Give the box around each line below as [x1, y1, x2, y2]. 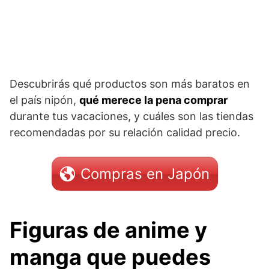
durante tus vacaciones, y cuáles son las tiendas [10, 110, 253, 123]
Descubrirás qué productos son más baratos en [10, 77, 250, 91]
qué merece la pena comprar [79, 94, 228, 107]
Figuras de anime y [10, 217, 207, 244]
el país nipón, [10, 94, 79, 107]
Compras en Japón [80, 165, 210, 183]
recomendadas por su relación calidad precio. [10, 126, 240, 139]
